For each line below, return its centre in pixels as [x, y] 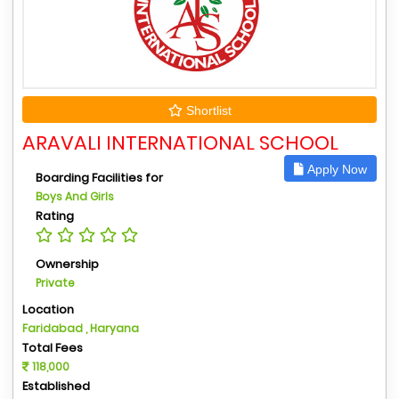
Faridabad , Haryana [81, 328]
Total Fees [53, 348]
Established [56, 386]
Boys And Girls [75, 196]
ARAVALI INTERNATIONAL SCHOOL [180, 143]
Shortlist [207, 110]
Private [55, 283]
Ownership [67, 264]
